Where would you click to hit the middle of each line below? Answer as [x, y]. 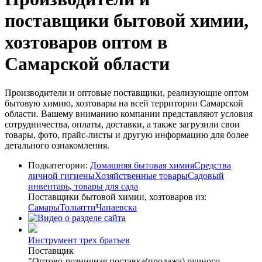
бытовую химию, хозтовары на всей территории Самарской [124, 103]
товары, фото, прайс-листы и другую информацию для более [127, 135]
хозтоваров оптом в [86, 42]
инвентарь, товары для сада [83, 186]
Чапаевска [116, 207]
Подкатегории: [59, 165]
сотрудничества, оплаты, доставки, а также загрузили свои [122, 124]
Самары [44, 207]
